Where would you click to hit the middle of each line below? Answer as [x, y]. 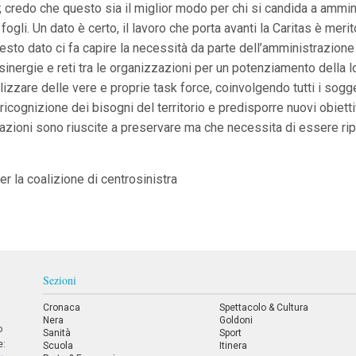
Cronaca [61, 308]
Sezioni [60, 280]
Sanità [56, 333]
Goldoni [236, 320]
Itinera [234, 346]
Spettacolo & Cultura [264, 308]
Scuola [58, 346]
